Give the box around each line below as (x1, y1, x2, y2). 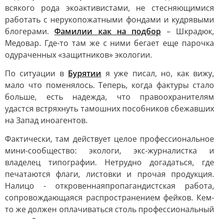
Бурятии (68, 68, 102, 79)
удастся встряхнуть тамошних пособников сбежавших (5, 103, 214, 114)
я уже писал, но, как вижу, (101, 68, 215, 79)
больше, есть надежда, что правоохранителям (5, 91, 214, 102)
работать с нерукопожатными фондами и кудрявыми (5, 14, 214, 25)
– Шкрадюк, (161, 26, 215, 37)
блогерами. (5, 26, 55, 37)
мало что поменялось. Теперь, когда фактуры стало (5, 80, 214, 90)
